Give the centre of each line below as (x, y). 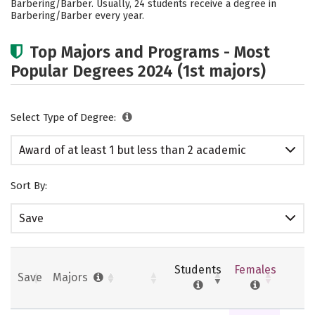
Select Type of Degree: (65, 117)
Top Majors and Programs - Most (150, 52)
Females (255, 269)
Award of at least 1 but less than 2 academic (133, 150)
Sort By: (29, 186)
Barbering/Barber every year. (77, 16)
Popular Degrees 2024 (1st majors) (138, 71)
